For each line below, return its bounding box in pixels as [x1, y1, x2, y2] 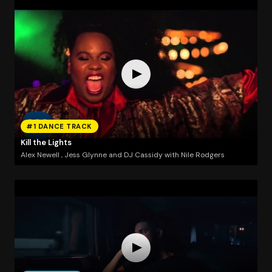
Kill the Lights [20, 137, 72, 148]
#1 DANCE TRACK [26, 121, 93, 131]
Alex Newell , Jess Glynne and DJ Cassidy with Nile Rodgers [20, 149, 225, 160]
